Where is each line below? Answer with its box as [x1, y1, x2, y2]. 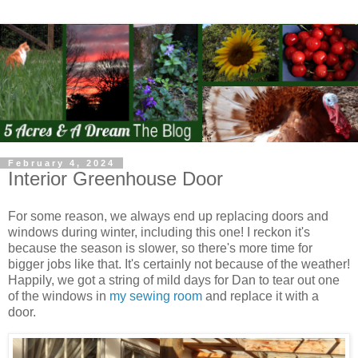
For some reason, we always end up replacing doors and [8, 209, 328, 224]
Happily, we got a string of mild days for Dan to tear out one [8, 273, 340, 288]
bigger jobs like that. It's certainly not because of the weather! [8, 257, 350, 272]
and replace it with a [202, 289, 319, 304]
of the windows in [8, 289, 109, 304]
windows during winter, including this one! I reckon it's [8, 225, 310, 240]
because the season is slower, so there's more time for [8, 241, 312, 256]
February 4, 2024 [8, 157, 115, 168]
